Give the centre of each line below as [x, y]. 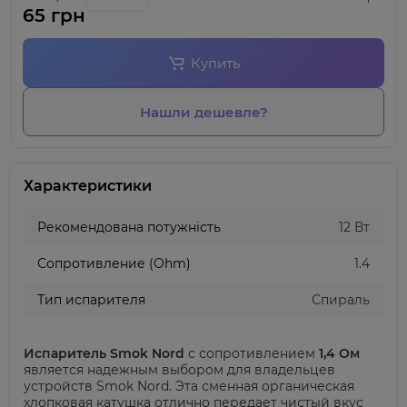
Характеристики [88, 186]
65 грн [54, 15]
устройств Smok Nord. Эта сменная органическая [189, 386]
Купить [215, 63]
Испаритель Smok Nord [104, 353]
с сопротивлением [252, 353]
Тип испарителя [91, 300]
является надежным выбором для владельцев [179, 370]
